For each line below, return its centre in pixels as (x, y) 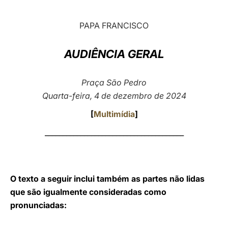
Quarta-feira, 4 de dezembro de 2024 (114, 96)
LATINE (175, 17)
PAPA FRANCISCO (114, 25)
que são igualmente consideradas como (88, 192)
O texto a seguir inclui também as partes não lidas (107, 179)
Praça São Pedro (114, 82)
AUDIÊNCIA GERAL (114, 54)
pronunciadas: (38, 205)
